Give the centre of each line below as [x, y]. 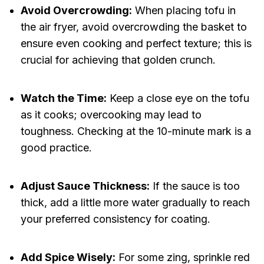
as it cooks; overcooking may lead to [111, 115]
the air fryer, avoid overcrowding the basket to [133, 27]
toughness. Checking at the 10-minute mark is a [136, 131]
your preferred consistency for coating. [115, 219]
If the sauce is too [194, 186]
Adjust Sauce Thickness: [85, 186]
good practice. [56, 148]
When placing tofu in [184, 11]
